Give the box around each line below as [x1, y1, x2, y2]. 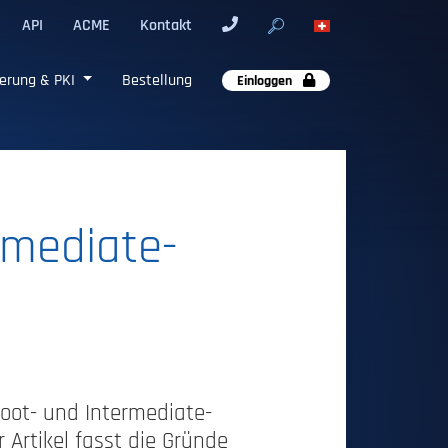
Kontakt [140, 17, 192, 33]
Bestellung [122, 71, 192, 88]
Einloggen [237, 73, 295, 88]
